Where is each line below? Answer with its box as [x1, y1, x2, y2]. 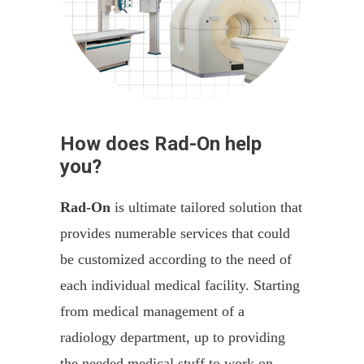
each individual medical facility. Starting [60, 277, 300, 293]
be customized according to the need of [60, 251, 292, 267]
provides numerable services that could [60, 225, 290, 241]
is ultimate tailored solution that [110, 199, 302, 215]
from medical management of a [60, 303, 245, 319]
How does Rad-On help [60, 132, 262, 155]
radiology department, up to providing [60, 329, 285, 345]
